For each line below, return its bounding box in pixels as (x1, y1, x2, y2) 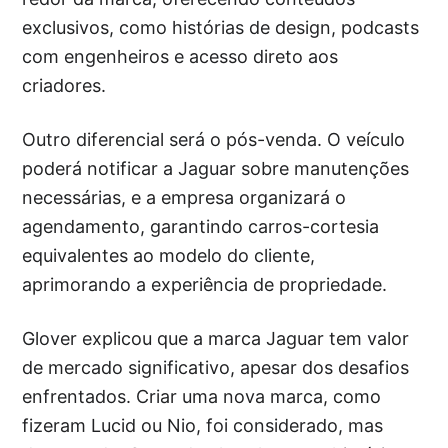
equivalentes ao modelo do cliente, (22, 245, 316, 267)
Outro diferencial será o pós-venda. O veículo (22, 129, 406, 151)
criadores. (22, 75, 107, 97)
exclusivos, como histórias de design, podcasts (22, 17, 420, 39)
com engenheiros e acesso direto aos (22, 46, 339, 68)
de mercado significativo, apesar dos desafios (22, 357, 410, 379)
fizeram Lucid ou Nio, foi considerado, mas (22, 415, 384, 437)
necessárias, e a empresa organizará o (22, 187, 347, 209)
